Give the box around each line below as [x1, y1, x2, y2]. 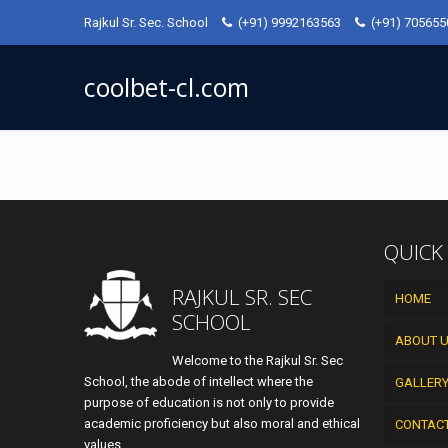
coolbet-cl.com [84, 70, 249, 104]
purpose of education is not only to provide [84, 395, 334, 410]
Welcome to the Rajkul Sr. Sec [171, 353, 343, 368]
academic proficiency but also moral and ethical [84, 416, 360, 431]
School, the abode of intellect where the [84, 374, 313, 389]
